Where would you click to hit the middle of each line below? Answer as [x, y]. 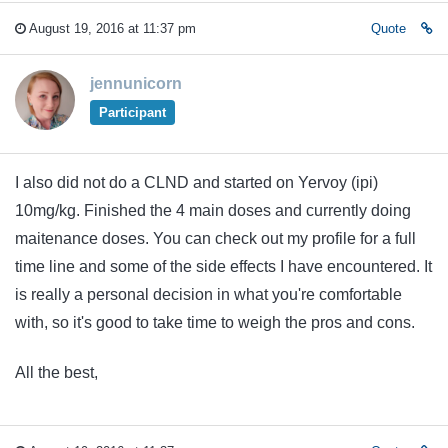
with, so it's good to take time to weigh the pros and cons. [217, 322]
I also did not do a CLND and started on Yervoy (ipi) [196, 182]
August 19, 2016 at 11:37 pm [111, 28]
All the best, [56, 373]
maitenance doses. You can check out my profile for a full [215, 238]
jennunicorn [136, 83]
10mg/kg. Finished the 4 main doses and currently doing [213, 210]
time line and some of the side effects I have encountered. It [223, 266]
